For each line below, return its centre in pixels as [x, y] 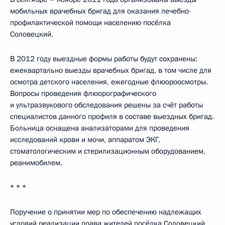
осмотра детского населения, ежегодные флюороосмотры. [109, 82]
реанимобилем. [36, 163]
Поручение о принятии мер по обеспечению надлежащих [106, 212]
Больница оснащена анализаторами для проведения [100, 128]
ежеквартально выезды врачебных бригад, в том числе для [111, 70]
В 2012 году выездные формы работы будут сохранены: [104, 59]
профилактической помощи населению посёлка [90, 23]
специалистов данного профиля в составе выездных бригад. [112, 117]
